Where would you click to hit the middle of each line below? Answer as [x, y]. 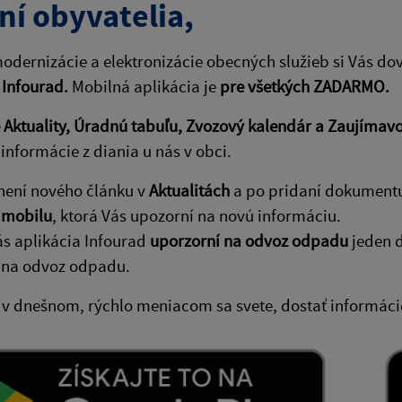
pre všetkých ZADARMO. [305, 86]
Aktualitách [189, 190]
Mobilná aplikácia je [144, 86]
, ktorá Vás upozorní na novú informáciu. [197, 215]
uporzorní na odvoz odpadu [249, 240]
